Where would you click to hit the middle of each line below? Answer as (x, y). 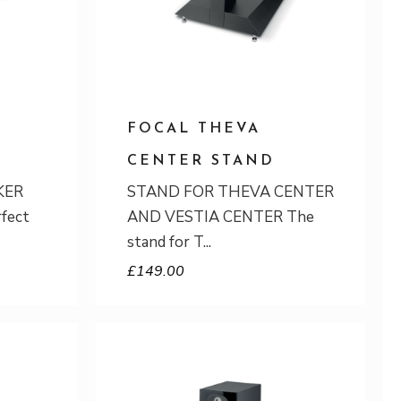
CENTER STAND (201, 161)
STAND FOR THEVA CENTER (230, 192)
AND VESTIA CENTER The (221, 217)
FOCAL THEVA (194, 129)
